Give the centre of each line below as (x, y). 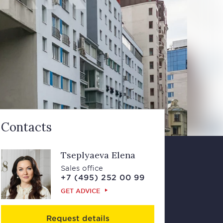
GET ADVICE (80, 191)
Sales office (82, 168)
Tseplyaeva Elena (98, 155)
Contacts (26, 127)
